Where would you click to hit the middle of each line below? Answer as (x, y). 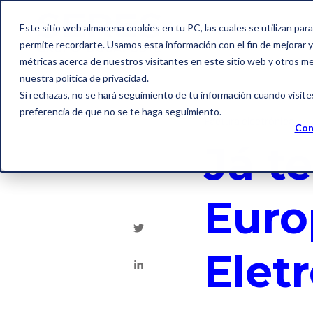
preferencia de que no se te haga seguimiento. (121, 111)
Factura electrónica (249, 121)
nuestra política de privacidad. (84, 78)
